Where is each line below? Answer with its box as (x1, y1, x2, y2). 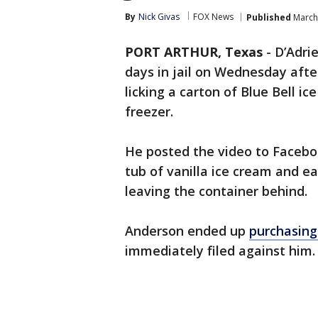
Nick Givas (138, 11, 180, 23)
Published (246, 11, 291, 23)
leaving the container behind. (125, 182, 307, 199)
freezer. (125, 103, 173, 120)
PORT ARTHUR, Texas (125, 43, 263, 60)
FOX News (193, 11, 234, 23)
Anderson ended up (125, 222, 249, 239)
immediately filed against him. (125, 242, 315, 259)
